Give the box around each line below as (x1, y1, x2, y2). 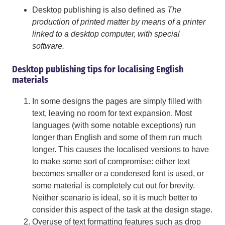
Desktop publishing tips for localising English (12, 64, 183, 75)
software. (32, 42, 64, 51)
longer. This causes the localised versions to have (32, 145, 209, 154)
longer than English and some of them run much (32, 133, 202, 142)
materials (12, 74, 48, 86)
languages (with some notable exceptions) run (32, 121, 196, 130)
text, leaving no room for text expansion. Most (32, 109, 192, 118)
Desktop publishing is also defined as (32, 6, 167, 15)
